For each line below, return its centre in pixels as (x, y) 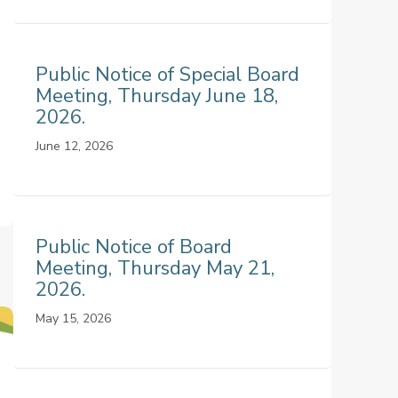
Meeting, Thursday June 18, (156, 96)
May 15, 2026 (73, 318)
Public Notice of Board (133, 247)
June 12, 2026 (74, 146)
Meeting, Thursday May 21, (155, 268)
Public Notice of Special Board (167, 75)
